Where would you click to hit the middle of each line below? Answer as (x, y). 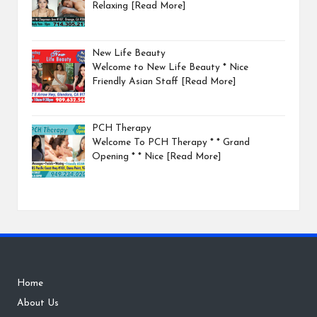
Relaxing (112, 6)
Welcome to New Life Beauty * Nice (171, 67)
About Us (38, 304)
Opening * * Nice (129, 156)
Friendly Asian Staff (137, 81)
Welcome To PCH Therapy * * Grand (171, 142)
